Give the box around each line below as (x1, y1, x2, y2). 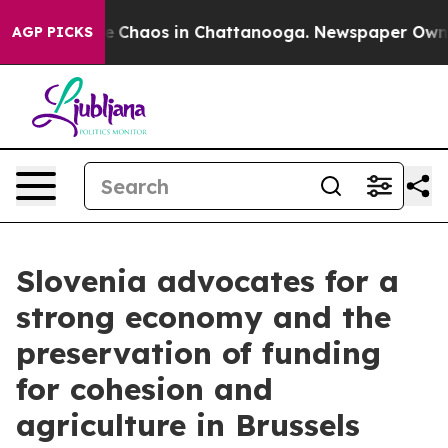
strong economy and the (16, 298, 391, 336)
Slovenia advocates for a (16, 262, 399, 300)
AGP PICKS (12, 23, 93, 41)
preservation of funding (16, 334, 381, 372)
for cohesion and (16, 370, 273, 408)
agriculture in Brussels (16, 406, 360, 444)
